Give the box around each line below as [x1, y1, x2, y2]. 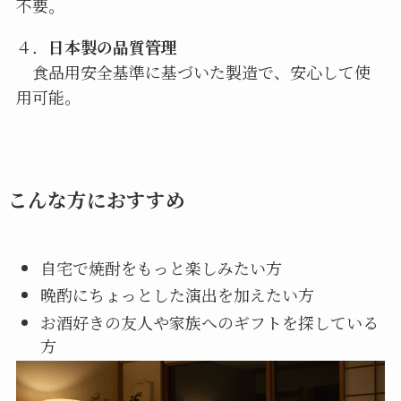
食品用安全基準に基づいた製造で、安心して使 [15, 60, 371, 84]
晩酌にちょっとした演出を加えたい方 [39, 283, 314, 307]
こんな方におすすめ [7, 185, 185, 214]
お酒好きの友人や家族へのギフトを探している [39, 310, 379, 334]
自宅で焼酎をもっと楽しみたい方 [39, 255, 282, 279]
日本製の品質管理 [47, 35, 177, 59]
